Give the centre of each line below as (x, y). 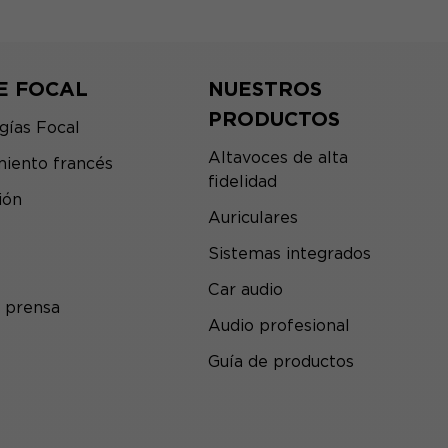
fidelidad (242, 181)
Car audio (245, 289)
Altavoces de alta (278, 157)
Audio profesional (279, 325)
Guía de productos (281, 361)
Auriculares (253, 217)
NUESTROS (265, 89)
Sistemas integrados (289, 253)
